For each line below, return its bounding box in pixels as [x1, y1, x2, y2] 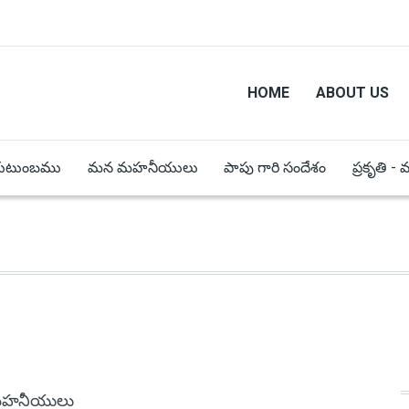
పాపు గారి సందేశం [224, 159, 327, 177]
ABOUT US [315, 84, 389, 102]
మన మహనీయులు [87, 159, 198, 177]
